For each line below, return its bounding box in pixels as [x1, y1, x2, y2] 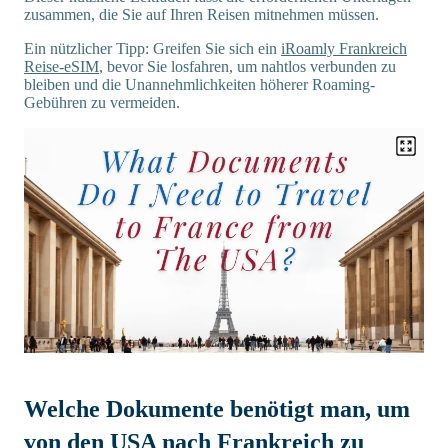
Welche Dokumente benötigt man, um [24, 396, 410, 423]
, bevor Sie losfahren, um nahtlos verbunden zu [99, 58, 396, 75]
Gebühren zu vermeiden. [24, 94, 180, 111]
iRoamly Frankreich [281, 40, 407, 57]
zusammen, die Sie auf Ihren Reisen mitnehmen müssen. [24, 6, 379, 23]
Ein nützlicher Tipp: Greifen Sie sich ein [24, 40, 281, 57]
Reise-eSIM [24, 58, 99, 75]
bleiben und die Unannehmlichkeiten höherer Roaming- [24, 76, 375, 93]
